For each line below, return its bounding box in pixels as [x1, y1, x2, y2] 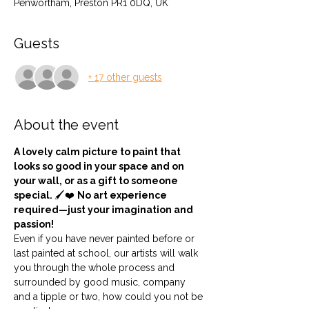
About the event [14, 117, 119, 133]
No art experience [77, 190, 169, 201]
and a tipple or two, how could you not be [14, 291, 206, 302]
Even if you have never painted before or [14, 233, 197, 244]
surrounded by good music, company [14, 277, 188, 288]
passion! [14, 219, 54, 230]
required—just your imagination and [14, 204, 195, 215]
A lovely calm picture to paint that [14, 146, 183, 157]
